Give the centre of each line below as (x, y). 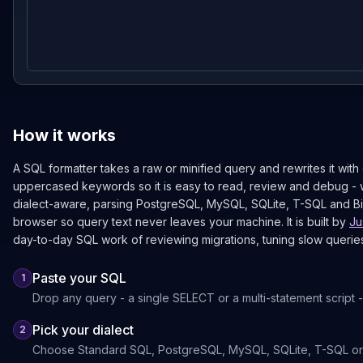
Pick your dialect (83, 330)
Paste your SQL (79, 278)
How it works (64, 135)
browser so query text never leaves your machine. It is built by (179, 222)
